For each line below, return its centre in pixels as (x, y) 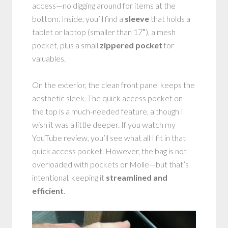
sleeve (136, 18)
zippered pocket (131, 45)
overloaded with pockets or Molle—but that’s (111, 164)
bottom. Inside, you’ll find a (78, 18)
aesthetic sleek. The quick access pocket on (108, 98)
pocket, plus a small (66, 45)
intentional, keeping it (69, 177)
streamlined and (137, 177)
